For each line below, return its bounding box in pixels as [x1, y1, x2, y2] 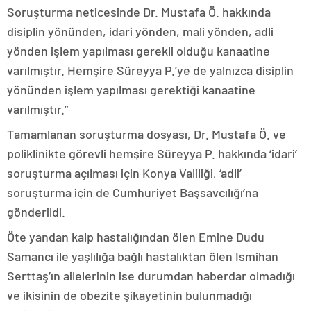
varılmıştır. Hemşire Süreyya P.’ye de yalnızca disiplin [7, 62, 294, 78]
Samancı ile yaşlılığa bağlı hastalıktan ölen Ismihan [7, 248, 278, 264]
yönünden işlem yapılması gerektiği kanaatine [7, 81, 255, 97]
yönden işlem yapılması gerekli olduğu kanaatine [7, 42, 270, 58]
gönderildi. [7, 203, 65, 219]
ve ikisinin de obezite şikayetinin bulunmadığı [7, 287, 252, 303]
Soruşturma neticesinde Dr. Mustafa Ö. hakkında [7, 3, 271, 19]
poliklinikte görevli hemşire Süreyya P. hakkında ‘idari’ [7, 145, 297, 161]
